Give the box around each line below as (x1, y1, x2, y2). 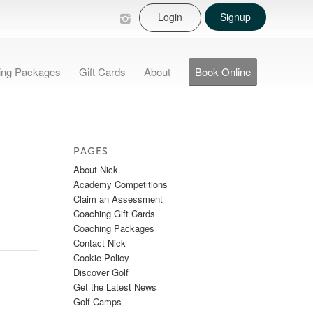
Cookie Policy (73, 251, 130, 264)
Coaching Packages (73, 221, 155, 235)
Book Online (195, 64, 251, 79)
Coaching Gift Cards (73, 207, 156, 220)
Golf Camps (73, 295, 122, 308)
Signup (220, 10, 251, 24)
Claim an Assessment (73, 192, 163, 205)
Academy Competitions (73, 177, 168, 191)
